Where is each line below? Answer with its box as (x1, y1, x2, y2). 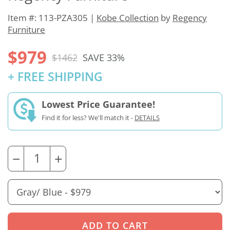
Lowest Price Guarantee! (42, 98, 155, 111)
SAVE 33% (83, 51, 125, 64)
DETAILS (135, 113, 160, 123)
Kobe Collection (97, 12, 159, 24)
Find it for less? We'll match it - (42, 113, 135, 123)
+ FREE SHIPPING (8, 69, 103, 85)
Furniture (8, 24, 45, 36)
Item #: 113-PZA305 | (8, 12, 97, 24)
